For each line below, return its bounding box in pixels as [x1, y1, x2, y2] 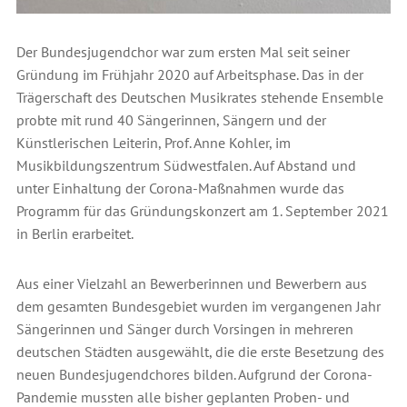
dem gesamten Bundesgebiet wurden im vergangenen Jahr [15, 297, 381, 316]
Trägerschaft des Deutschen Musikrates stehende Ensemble [15, 88, 383, 107]
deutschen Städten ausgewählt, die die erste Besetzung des [15, 342, 384, 362]
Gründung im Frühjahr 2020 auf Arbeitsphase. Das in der [15, 65, 363, 84]
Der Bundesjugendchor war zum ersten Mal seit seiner [15, 43, 350, 62]
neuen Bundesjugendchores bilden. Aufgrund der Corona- [15, 365, 372, 384]
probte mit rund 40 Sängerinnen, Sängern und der [15, 111, 326, 130]
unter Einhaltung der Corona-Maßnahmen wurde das [15, 179, 344, 198]
